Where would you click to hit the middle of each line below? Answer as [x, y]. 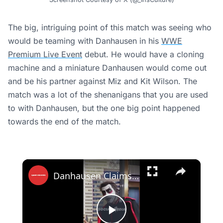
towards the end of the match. [64, 121]
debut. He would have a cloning [143, 54]
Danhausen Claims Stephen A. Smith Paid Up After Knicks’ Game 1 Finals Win [135, 175]
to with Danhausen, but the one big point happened [104, 108]
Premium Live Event [45, 54]
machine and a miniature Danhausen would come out [107, 67]
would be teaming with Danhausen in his [85, 41]
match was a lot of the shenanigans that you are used [108, 94]
